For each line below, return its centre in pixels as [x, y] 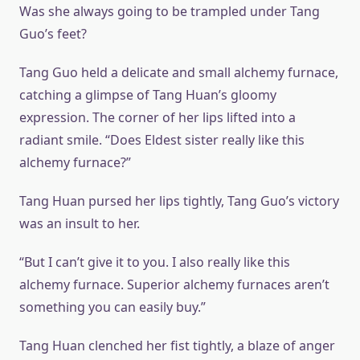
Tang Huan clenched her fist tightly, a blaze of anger [177, 346]
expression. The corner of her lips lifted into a [157, 117]
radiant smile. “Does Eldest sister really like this [162, 140]
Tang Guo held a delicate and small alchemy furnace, [179, 72]
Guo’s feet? [53, 34]
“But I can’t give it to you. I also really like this [155, 262]
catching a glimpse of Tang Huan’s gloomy [148, 95]
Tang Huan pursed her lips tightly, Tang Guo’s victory [179, 201]
